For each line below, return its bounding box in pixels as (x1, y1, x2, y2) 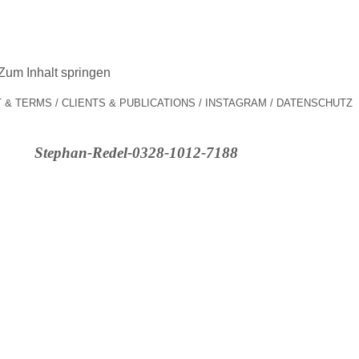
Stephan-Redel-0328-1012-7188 (34, 144, 238, 162)
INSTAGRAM (204, 96, 267, 109)
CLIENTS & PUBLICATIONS (61, 96, 196, 109)
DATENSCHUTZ (276, 96, 353, 109)
